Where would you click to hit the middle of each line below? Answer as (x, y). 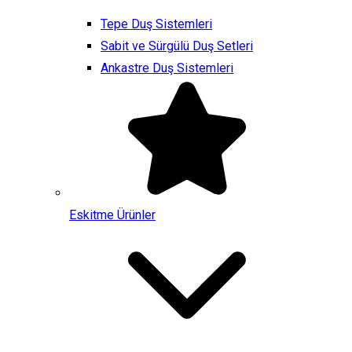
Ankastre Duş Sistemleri (167, 68)
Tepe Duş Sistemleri (156, 24)
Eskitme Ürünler (112, 215)
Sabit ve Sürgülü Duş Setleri (177, 46)
